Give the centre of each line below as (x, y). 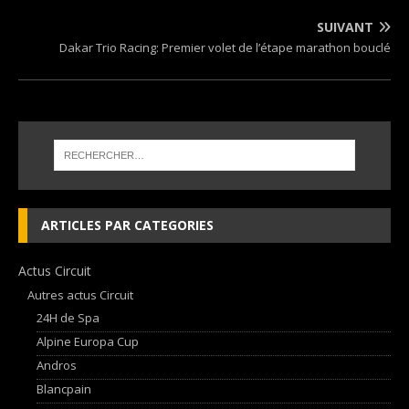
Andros (57, 365)
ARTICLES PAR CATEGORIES (127, 225)
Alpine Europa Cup (88, 341)
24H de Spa (68, 317)
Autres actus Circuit (80, 294)
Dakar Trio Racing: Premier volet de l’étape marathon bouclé (225, 47)
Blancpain (64, 388)
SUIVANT (345, 27)
